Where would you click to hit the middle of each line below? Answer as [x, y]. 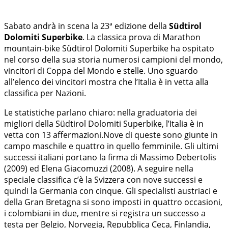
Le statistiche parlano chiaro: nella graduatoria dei [101, 112]
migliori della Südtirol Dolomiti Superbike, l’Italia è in [104, 123]
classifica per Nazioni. [45, 93]
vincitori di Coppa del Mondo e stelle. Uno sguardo [101, 70]
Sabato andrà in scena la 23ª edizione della [87, 26]
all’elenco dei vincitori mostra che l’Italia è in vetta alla [106, 82]
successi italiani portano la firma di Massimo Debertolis [110, 157]
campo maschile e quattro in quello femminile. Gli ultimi [111, 146]
